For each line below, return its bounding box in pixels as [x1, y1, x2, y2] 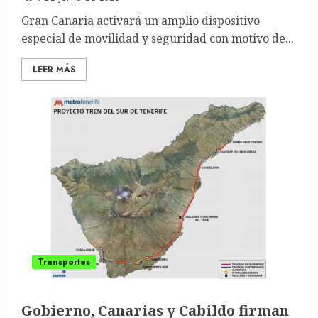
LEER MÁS [33, 63, 75, 76]
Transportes [38, 256, 90, 268]
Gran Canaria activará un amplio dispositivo [21, 13, 260, 28]
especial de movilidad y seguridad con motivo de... [21, 31, 294, 46]
